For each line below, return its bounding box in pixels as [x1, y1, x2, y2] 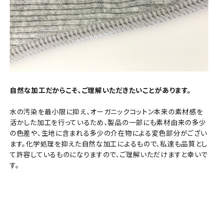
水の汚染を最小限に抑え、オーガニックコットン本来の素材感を [10, 107, 203, 117]
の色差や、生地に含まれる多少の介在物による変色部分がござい [10, 128, 207, 138]
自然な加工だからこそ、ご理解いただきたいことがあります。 [10, 85, 191, 95]
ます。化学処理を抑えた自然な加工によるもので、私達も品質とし [10, 139, 208, 149]
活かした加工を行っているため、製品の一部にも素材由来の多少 [10, 117, 206, 127]
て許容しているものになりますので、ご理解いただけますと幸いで [10, 149, 208, 160]
